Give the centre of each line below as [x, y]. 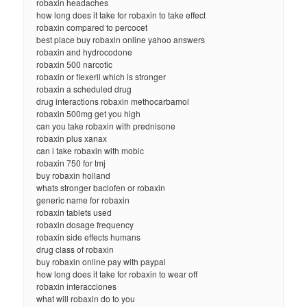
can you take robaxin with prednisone [106, 125]
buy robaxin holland [74, 175]
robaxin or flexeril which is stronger [101, 76]
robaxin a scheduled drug [84, 88]
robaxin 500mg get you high [89, 113]
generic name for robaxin [83, 199]
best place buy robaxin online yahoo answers [121, 39]
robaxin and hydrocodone [85, 51]
